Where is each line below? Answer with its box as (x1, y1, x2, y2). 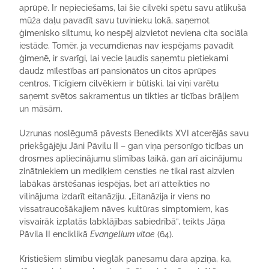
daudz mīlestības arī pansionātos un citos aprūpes (19, 66, 217, 76)
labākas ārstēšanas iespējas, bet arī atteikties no (19, 179, 210, 189)
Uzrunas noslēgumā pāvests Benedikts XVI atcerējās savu (19, 128, 249, 138)
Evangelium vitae (90, 229, 156, 239)
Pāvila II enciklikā (19, 229, 91, 239)
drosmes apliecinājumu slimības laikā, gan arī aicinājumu (19, 154, 243, 163)
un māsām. (19, 104, 63, 113)
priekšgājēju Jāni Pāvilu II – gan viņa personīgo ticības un (19, 141, 244, 151)
